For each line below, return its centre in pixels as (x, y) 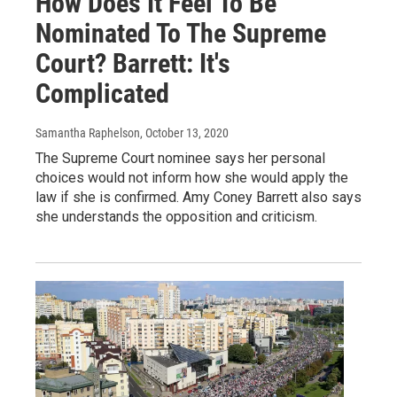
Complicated (102, 94)
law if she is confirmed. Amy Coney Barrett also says (198, 198)
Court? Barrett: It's (133, 64)
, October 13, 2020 (184, 133)
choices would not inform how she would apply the (192, 178)
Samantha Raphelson (88, 133)
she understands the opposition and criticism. (176, 217)
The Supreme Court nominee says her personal (180, 159)
